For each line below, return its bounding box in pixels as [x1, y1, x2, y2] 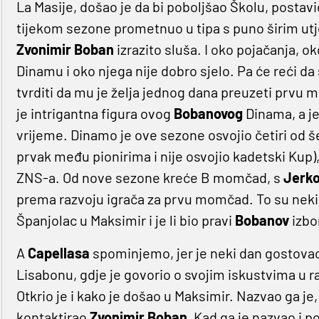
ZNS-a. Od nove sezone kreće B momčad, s [16, 169, 283, 187]
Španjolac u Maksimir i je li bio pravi [16, 211, 235, 229]
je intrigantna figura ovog [16, 105, 174, 122]
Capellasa [27, 244, 93, 262]
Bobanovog [173, 105, 246, 122]
